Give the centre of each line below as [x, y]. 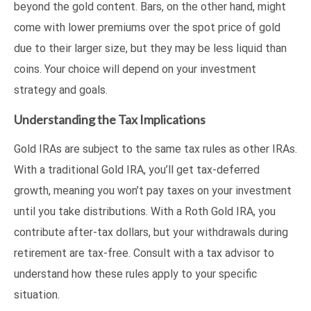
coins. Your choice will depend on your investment [135, 69]
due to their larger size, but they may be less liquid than [150, 49]
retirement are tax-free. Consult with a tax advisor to [144, 253]
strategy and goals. [61, 90]
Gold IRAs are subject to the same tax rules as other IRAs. [155, 149]
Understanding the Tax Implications [110, 120]
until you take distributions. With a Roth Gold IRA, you [145, 212]
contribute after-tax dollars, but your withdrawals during [151, 233]
